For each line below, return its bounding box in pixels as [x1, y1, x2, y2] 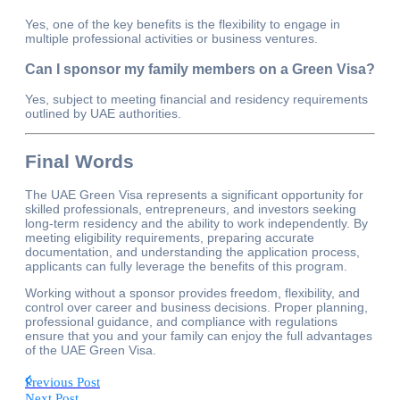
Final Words [25, 150, 134, 171]
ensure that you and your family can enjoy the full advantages [25, 329, 372, 344]
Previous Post [25, 375, 100, 390]
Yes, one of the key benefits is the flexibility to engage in [25, 17, 340, 32]
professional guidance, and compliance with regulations [25, 314, 337, 329]
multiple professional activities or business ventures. [25, 31, 318, 46]
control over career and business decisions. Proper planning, [25, 300, 368, 315]
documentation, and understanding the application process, [25, 245, 360, 260]
